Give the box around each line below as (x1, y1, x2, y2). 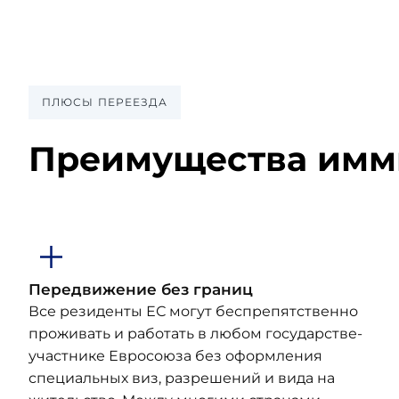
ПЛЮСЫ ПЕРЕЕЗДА (42, 95, 168, 109)
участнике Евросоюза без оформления (28, 347, 322, 364)
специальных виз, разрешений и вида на (28, 370, 335, 387)
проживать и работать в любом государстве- (28, 325, 362, 342)
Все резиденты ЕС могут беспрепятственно (28, 303, 358, 320)
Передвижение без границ (28, 280, 253, 298)
